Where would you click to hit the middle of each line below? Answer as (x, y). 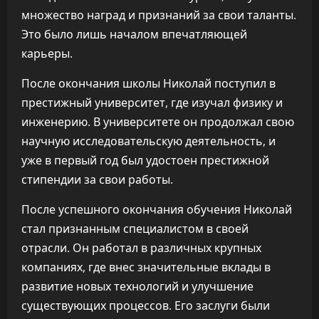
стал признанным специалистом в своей (135, 229)
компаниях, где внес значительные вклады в (146, 267)
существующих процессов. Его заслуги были (146, 305)
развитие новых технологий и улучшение (137, 286)
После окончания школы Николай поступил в (148, 83)
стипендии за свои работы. (97, 179)
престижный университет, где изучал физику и (152, 103)
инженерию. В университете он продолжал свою (158, 122)
